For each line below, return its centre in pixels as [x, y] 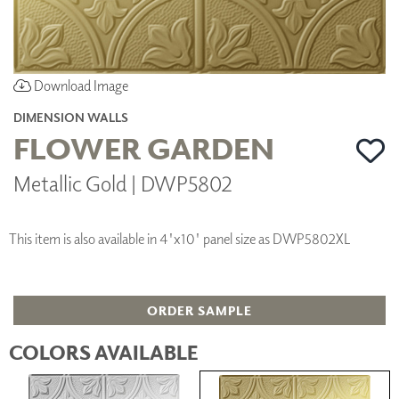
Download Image [80, 85]
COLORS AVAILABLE [104, 351]
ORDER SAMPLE [199, 310]
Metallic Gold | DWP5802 [122, 182]
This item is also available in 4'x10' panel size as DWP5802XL [180, 238]
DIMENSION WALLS [71, 117]
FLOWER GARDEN [144, 147]
